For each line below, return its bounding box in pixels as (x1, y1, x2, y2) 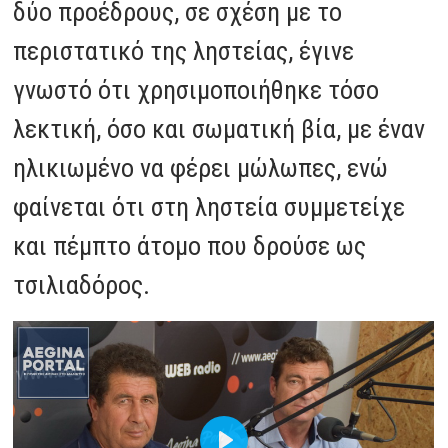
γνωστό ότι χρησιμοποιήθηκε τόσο (13, 74, 380, 105)
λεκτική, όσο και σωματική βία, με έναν (13, 113, 426, 144)
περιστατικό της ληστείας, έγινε (13, 35, 355, 66)
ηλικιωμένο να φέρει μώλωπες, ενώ (13, 152, 389, 183)
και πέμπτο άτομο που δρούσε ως (13, 230, 367, 261)
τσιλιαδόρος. (13, 269, 151, 300)
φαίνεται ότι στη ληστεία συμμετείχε (13, 191, 406, 222)
